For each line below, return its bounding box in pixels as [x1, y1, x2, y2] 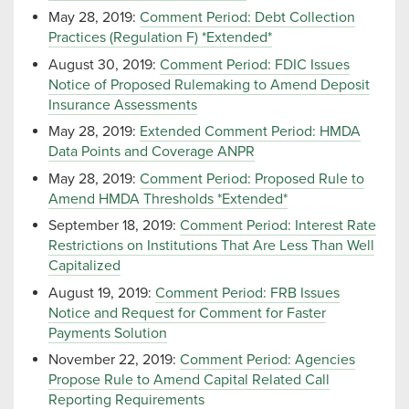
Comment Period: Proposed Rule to [140, 169, 364, 188]
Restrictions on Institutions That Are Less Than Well [48, 236, 374, 256]
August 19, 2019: [48, 283, 155, 302]
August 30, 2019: [48, 55, 160, 74]
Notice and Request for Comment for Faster [48, 303, 326, 322]
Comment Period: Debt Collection [140, 8, 355, 27]
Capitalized [48, 257, 121, 276]
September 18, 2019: [48, 216, 180, 236]
